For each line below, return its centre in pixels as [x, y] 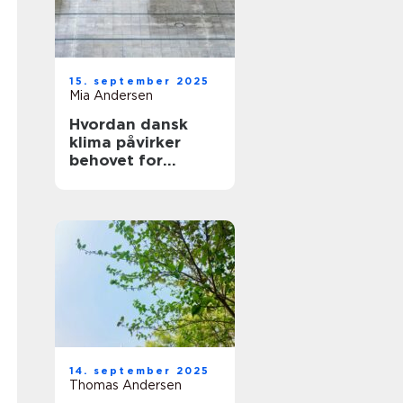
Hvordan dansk [129, 124]
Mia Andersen [111, 95]
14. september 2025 [140, 371]
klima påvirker [125, 142]
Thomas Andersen [125, 385]
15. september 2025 [140, 81]
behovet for [116, 160]
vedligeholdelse [133, 178]
